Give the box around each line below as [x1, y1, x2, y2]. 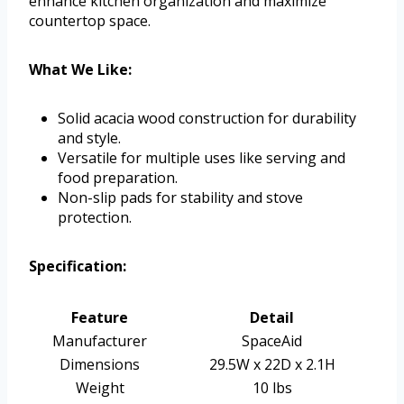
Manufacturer [52, 330, 147, 351]
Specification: [29, 255, 126, 276]
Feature [71, 307, 128, 327]
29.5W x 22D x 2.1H [208, 353, 335, 374]
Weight [75, 377, 124, 398]
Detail [250, 307, 294, 327]
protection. [58, 207, 132, 227]
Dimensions [60, 353, 140, 374]
